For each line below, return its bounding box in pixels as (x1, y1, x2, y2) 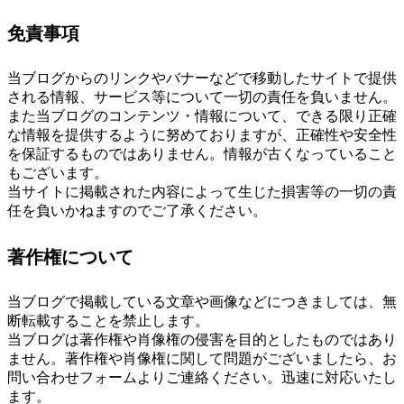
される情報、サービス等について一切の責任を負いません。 (7, 89, 397, 106)
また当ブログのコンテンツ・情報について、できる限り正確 (7, 108, 397, 124)
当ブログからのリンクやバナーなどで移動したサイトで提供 (7, 70, 397, 87)
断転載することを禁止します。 (7, 313, 209, 329)
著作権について (7, 246, 133, 267)
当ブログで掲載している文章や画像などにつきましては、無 (7, 294, 397, 310)
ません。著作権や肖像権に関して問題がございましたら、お (7, 351, 397, 367)
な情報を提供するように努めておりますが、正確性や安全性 (7, 127, 397, 143)
